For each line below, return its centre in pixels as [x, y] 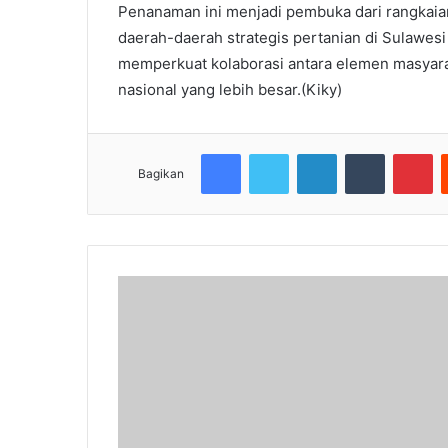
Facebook [270, 153]
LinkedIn [362, 153]
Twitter [310, 153]
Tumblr [405, 153]
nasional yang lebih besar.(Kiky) [230, 90]
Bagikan [161, 174]
